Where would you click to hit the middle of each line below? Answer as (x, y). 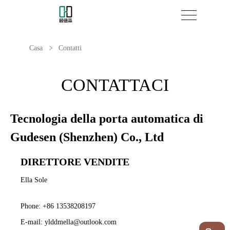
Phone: (32, 206)
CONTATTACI (115, 85)
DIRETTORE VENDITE (75, 161)
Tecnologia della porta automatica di (107, 118)
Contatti (70, 48)
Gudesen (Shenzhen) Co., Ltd (87, 137)
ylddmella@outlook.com (81, 222)
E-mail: (33, 222)
